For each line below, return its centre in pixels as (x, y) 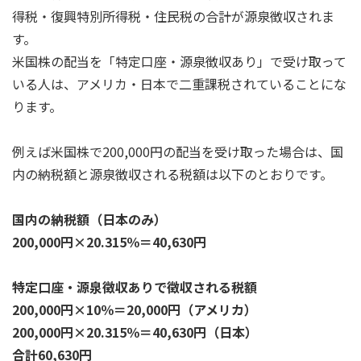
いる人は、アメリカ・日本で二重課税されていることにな (179, 83)
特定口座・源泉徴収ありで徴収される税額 (135, 286)
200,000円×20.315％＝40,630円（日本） (135, 332)
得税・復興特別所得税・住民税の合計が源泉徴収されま (173, 16)
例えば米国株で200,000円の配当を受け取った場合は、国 (178, 151)
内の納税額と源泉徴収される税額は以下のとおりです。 (172, 174)
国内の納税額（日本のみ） (89, 219)
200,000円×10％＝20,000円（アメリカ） (135, 309)
